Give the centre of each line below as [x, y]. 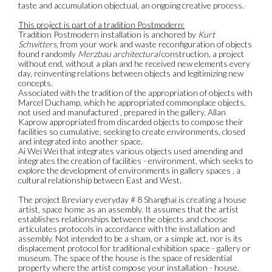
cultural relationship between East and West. [100, 180]
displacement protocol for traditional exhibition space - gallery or [134, 248]
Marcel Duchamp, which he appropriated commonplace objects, [132, 103]
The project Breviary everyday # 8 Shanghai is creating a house [132, 200]
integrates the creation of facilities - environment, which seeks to [136, 161]
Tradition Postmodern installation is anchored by [108, 35]
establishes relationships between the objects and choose [123, 219]
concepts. [36, 83]
